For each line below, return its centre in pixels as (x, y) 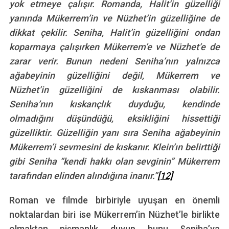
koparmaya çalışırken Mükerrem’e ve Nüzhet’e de (114, 47)
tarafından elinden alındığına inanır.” (83, 176)
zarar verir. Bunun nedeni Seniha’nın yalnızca (114, 61)
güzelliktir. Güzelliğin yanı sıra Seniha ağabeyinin (114, 133)
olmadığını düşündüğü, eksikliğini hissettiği (114, 119)
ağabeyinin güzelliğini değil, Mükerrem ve (114, 76)
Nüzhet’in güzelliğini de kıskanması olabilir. (114, 90)
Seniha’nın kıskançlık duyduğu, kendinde (114, 104)
